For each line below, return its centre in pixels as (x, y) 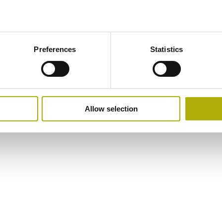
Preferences (55, 49)
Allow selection (111, 109)
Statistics (166, 49)
